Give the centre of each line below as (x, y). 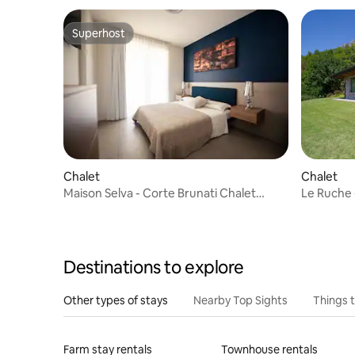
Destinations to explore (154, 267)
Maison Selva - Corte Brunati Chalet (160, 193)
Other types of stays (116, 300)
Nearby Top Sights (240, 300)
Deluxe (83, 208)
